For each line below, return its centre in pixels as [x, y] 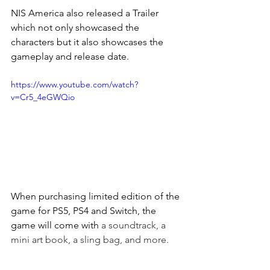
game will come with [56, 225]
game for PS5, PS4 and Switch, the [85, 210]
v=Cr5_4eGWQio [43, 97]
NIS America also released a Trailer [86, 13]
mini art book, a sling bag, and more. [90, 239]
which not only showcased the [76, 27]
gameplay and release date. [70, 56]
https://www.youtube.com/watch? [74, 84]
